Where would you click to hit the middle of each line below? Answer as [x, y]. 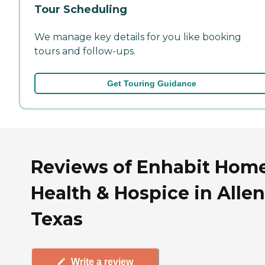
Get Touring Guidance [151, 83]
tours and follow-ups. [85, 51]
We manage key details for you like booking [138, 37]
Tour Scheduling [81, 9]
